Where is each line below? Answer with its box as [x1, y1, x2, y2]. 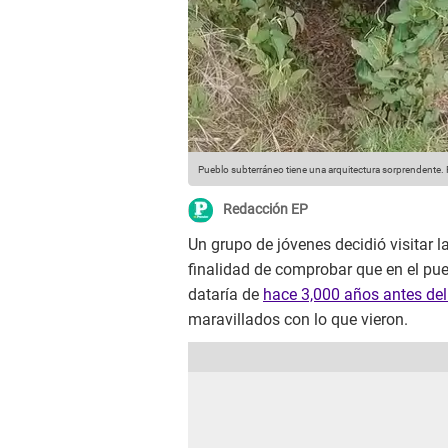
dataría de [188, 285, 263, 305]
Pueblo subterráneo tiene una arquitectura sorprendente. [198, 164, 444, 176]
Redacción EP [223, 201, 308, 218]
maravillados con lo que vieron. [188, 310, 408, 330]
